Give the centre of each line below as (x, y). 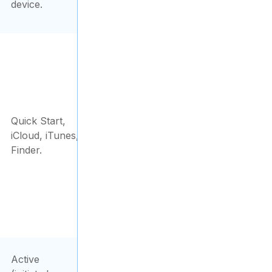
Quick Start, (38, 121)
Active (25, 259)
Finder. (26, 150)
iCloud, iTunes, (45, 135)
